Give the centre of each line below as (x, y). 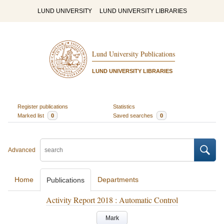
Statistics (124, 106)
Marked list (31, 115)
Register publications (42, 106)
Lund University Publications (133, 54)
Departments (118, 179)
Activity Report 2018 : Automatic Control (112, 200)
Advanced (22, 150)
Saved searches (134, 115)
